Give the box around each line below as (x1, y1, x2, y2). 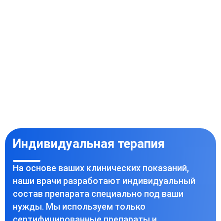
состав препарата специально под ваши (13, 188, 184, 199)
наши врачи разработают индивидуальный (13, 176, 195, 186)
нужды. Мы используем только (13, 201, 146, 212)
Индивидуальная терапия (13, 137, 165, 151)
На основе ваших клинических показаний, (13, 163, 189, 173)
